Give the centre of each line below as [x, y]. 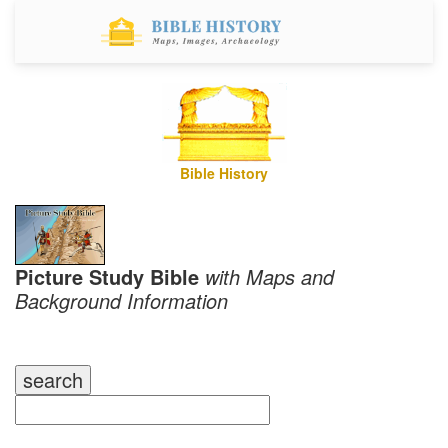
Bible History [224, 172]
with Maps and [269, 276]
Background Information [121, 300]
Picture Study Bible [110, 276]
